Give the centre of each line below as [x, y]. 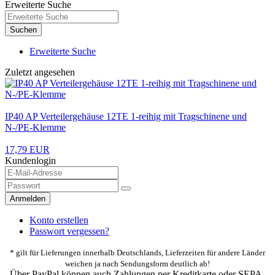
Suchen [23, 29]
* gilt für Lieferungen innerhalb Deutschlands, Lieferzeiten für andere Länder [137, 252]
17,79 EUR [27, 149]
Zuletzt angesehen [40, 72]
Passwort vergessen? [69, 231]
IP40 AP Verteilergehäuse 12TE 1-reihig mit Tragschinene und [126, 116]
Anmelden [28, 198]
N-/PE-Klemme [35, 127]
